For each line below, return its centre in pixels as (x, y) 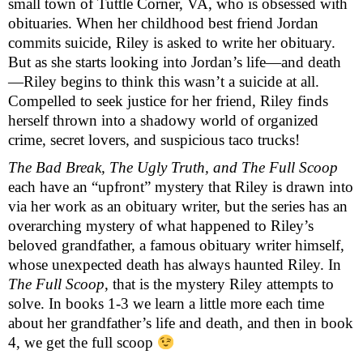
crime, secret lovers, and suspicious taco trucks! (156, 139)
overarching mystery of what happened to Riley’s (161, 226)
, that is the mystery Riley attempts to (219, 284)
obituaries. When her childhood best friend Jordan (163, 23)
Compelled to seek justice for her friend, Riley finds (168, 100)
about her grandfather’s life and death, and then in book (181, 323)
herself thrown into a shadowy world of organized (163, 120)
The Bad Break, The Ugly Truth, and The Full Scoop (173, 168)
